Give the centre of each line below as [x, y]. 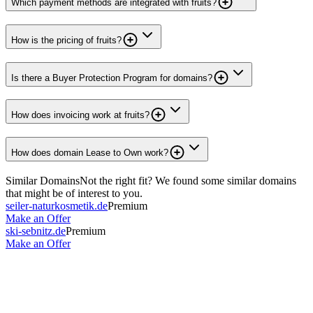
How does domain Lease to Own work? [90, 152]
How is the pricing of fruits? [66, 40]
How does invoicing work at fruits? [80, 115]
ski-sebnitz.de [36, 231]
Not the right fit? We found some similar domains [188, 180]
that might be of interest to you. [74, 193]
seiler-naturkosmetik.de [57, 205]
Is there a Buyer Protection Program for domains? [112, 78]
